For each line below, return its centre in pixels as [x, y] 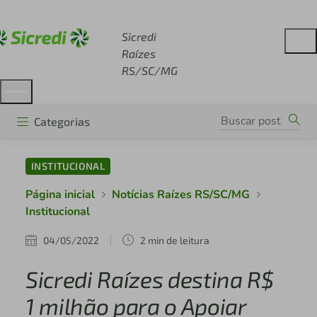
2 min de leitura [174, 240]
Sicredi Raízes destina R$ [149, 279]
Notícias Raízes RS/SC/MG [180, 195]
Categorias [62, 121]
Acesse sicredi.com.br [87, 14]
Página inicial [60, 195]
